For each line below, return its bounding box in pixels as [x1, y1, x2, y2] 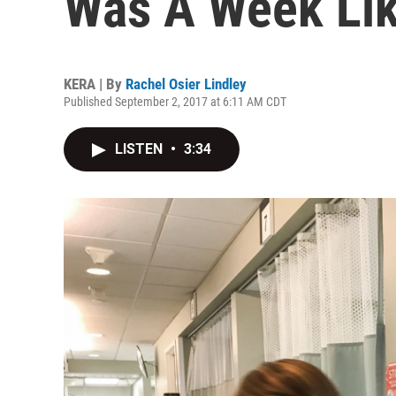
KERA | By [64, 75, 126, 93]
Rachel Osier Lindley [126, 75, 247, 93]
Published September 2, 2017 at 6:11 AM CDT [64, 95, 286, 109]
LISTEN [115, 141, 166, 157]
